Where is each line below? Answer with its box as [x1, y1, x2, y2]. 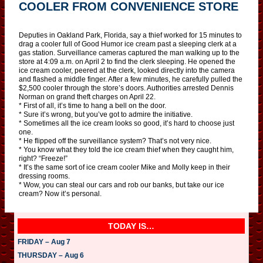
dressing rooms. [19, 171, 70, 180]
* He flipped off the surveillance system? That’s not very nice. [19, 136, 211, 145]
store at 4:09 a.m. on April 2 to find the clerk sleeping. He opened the [19, 57, 235, 66]
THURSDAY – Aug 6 [18, 251, 84, 259]
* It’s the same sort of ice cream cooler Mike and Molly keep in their [19, 163, 230, 171]
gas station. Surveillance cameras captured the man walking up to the [19, 48, 240, 57]
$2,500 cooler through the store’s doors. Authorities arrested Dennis [19, 83, 234, 92]
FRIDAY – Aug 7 [18, 237, 70, 246]
